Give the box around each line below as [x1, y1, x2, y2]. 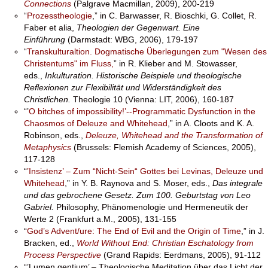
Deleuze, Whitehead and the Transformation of [86, 130, 263, 140]
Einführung [24, 35, 65, 44]
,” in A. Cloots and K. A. [167, 118, 254, 128]
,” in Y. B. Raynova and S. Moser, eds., [65, 178, 212, 188]
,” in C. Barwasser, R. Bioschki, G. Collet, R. [92, 11, 257, 20]
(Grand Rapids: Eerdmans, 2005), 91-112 [101, 250, 261, 260]
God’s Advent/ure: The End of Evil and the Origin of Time [27, 226, 241, 236]
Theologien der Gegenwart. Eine [77, 23, 200, 32]
